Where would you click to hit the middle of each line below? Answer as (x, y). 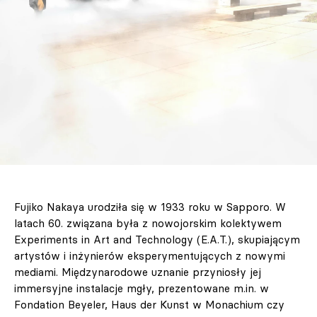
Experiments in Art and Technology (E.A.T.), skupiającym (157, 240)
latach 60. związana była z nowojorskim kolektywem (148, 224)
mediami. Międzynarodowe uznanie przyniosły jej (138, 272)
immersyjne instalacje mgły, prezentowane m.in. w (142, 289)
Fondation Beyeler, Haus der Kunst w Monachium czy (149, 305)
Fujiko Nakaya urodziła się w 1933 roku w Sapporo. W (150, 207)
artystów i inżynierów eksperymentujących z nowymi (150, 256)
